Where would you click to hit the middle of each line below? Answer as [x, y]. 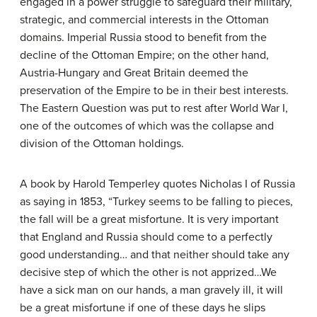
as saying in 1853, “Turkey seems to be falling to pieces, [156, 202]
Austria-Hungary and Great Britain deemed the [134, 73]
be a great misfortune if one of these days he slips [143, 308]
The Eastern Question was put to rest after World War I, [154, 109]
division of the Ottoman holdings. [102, 144]
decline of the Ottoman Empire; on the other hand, [144, 56]
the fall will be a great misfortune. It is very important [149, 220]
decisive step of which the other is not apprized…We [148, 273]
